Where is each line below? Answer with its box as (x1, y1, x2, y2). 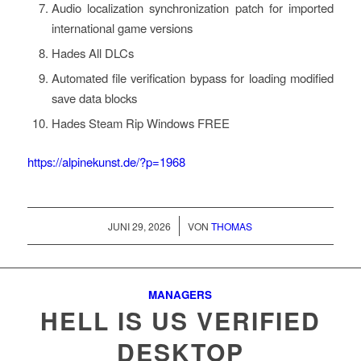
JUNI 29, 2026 (108, 219, 172, 234)
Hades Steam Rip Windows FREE (51, 114, 230, 131)
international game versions (51, 19, 193, 36)
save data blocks (51, 89, 137, 106)
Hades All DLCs (51, 44, 134, 61)
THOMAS (211, 219, 253, 234)
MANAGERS (148, 287, 213, 303)
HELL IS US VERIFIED (39, 303, 321, 338)
